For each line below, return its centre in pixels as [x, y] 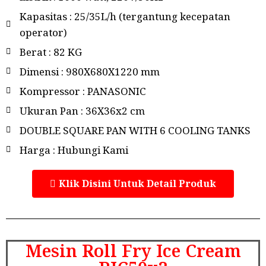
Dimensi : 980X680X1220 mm [89, 71]
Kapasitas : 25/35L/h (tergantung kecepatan [125, 16]
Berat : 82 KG [50, 52]
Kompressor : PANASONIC [83, 91]
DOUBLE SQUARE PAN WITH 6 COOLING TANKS [135, 130]
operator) [43, 32]
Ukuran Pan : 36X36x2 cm [82, 110]
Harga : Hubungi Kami [74, 150]
